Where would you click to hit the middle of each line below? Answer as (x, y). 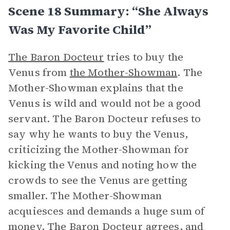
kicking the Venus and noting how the (103, 165)
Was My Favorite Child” (80, 30)
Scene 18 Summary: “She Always (108, 11)
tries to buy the (144, 57)
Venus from (39, 72)
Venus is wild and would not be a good (105, 103)
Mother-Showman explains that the (96, 88)
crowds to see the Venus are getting (98, 180)
